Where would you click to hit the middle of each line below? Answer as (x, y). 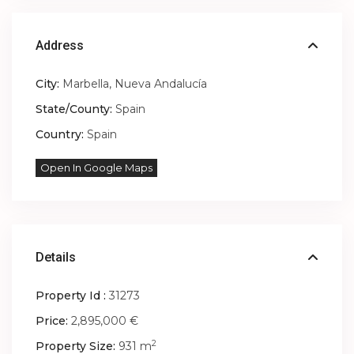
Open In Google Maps (97, 168)
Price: (52, 321)
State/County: (74, 109)
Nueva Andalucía (161, 84)
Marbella (86, 84)
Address (60, 46)
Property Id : (71, 296)
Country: (60, 135)
